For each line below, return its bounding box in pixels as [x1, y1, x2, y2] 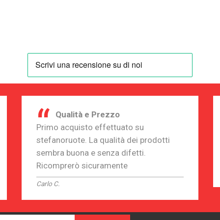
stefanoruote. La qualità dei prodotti [36, 135, 170, 145]
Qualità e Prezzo [55, 109, 120, 119]
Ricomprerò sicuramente [36, 160, 128, 170]
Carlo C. [36, 179, 60, 188]
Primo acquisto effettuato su [36, 122, 144, 132]
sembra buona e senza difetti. [36, 147, 146, 158]
